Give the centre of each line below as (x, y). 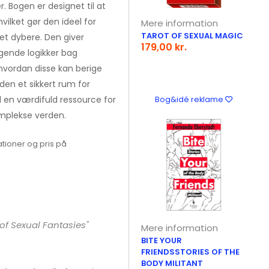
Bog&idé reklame (190, 99)
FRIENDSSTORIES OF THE (191, 252)
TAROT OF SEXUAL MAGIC (192, 36)
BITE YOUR (162, 240)
